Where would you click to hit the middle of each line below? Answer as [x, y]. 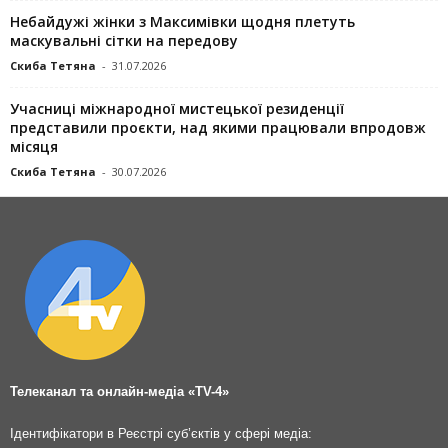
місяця [34, 146]
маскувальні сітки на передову [124, 40]
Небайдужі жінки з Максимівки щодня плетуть [182, 21]
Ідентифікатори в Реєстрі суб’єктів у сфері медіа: [161, 433]
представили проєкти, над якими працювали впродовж [218, 127]
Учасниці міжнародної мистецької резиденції [177, 108]
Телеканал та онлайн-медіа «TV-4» [119, 391]
